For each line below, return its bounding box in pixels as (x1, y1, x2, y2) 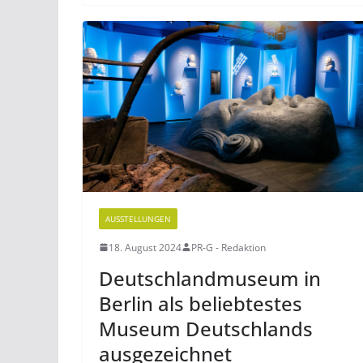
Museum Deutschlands (99, 314, 313, 342)
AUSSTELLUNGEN (105, 212, 171, 224)
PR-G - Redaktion (191, 240, 266, 254)
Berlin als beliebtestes (99, 289, 302, 317)
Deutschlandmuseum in (99, 264, 321, 292)
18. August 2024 (109, 240, 181, 254)
